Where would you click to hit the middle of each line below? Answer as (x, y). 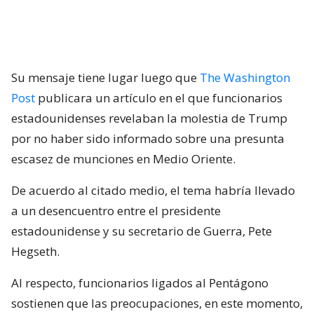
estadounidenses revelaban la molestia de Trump (149, 118)
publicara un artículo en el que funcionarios (159, 97)
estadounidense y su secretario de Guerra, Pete (142, 231)
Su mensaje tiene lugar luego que (105, 77)
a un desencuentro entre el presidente (116, 210)
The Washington (245, 77)
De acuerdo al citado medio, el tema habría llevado (153, 190)
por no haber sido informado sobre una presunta (148, 138)
